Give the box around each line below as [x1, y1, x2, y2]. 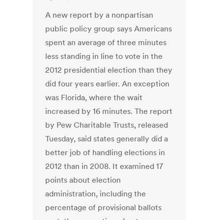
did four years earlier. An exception [45, 79, 170, 89]
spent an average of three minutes [45, 37, 167, 48]
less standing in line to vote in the [45, 51, 163, 61]
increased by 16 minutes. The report [45, 106, 173, 116]
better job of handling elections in [45, 147, 165, 158]
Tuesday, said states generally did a [45, 134, 168, 144]
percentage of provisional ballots [45, 202, 162, 213]
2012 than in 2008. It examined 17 [45, 161, 164, 171]
